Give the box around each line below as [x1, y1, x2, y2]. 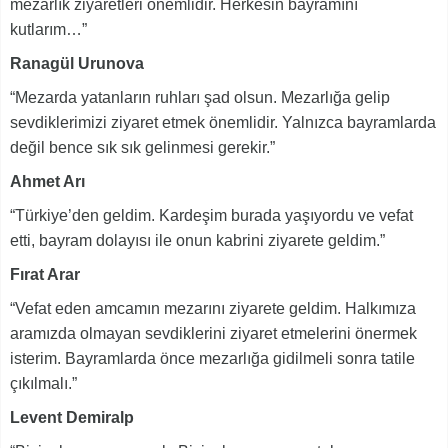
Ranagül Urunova [10, 54, 144, 72]
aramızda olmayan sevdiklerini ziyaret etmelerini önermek [10, 324, 417, 342]
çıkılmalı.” [10, 374, 77, 392]
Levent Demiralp [10, 408, 134, 426]
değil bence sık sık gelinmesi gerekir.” [10, 138, 275, 156]
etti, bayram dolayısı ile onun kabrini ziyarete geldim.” [10, 231, 385, 249]
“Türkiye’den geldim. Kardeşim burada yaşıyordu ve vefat [10, 206, 413, 224]
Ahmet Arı [10, 172, 85, 190]
